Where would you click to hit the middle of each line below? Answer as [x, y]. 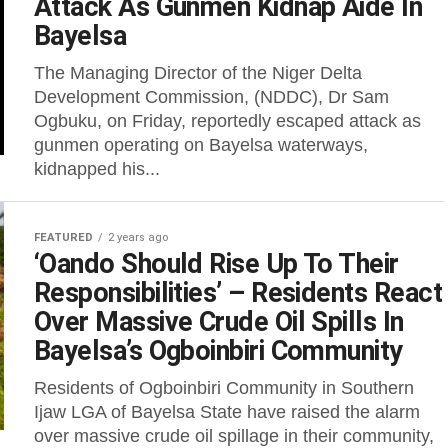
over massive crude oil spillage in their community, [234, 436]
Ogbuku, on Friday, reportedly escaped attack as [227, 121]
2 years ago [138, 237]
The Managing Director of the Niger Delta [198, 73]
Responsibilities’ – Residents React [238, 293]
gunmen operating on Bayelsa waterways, [201, 145]
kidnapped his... [97, 169]
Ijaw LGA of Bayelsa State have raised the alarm [227, 412]
